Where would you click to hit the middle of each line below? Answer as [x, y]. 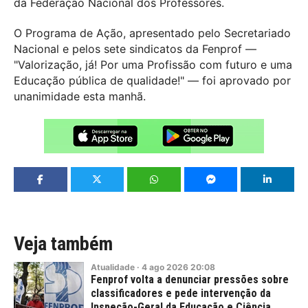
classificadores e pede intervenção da [181, 293]
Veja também [63, 243]
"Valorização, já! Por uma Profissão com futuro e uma [153, 64]
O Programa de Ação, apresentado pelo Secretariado [152, 33]
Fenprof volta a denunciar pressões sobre [190, 279]
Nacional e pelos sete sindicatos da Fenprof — [135, 48]
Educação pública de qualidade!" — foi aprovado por [152, 80]
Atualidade [113, 267]
